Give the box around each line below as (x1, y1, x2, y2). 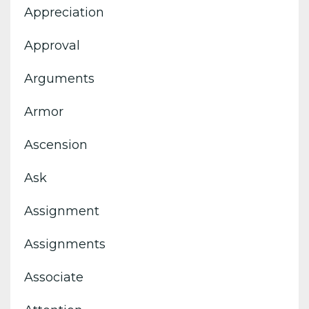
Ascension (24, 137, 88, 152)
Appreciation (24, 4, 104, 20)
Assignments (24, 236, 106, 252)
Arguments (24, 70, 94, 86)
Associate (24, 269, 83, 285)
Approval (24, 37, 80, 53)
